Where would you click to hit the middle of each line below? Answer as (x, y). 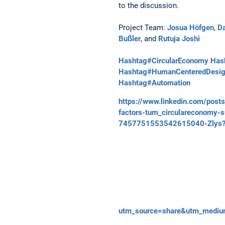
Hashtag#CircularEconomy (163, 61)
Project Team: (143, 27)
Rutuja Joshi (179, 38)
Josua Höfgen (191, 27)
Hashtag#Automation (154, 83)
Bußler (130, 38)
